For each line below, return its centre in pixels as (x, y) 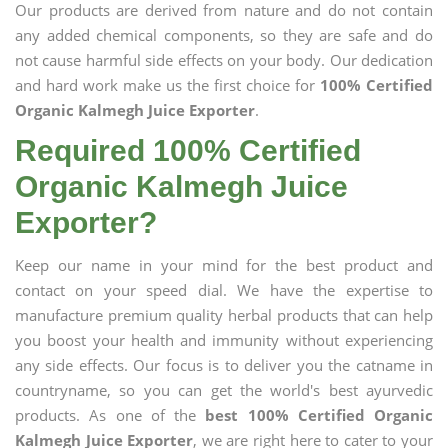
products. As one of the (110, 415)
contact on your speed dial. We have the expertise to (224, 290)
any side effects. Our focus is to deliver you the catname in (224, 365)
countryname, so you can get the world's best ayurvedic (224, 390)
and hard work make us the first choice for (167, 85)
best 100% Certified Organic (319, 415)
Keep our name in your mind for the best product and (224, 265)
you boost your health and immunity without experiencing (224, 340)
